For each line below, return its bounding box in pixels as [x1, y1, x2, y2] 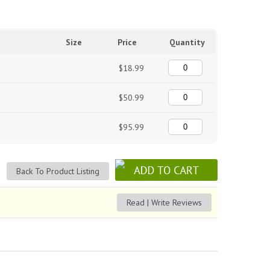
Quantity [169, 37, 205, 48]
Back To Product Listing [16, 166, 99, 177]
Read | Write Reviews [127, 197, 202, 208]
